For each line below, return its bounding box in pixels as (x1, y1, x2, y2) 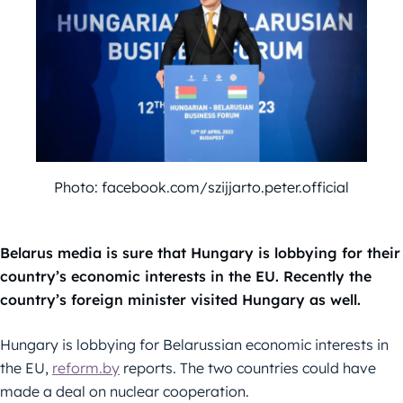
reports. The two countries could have (120, 359, 376, 378)
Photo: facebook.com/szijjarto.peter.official (54, 178, 349, 197)
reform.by (52, 359, 120, 378)
